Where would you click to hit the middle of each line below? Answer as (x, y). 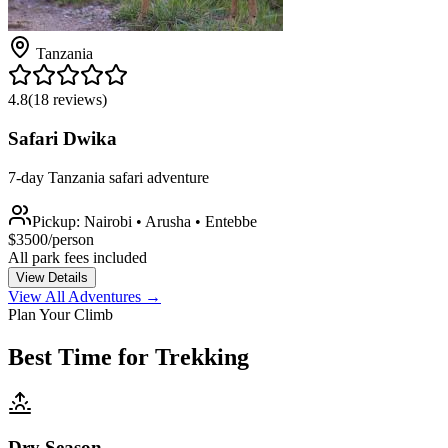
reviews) (78, 100)
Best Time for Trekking (128, 356)
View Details (52, 277)
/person (71, 239)
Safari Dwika (62, 139)
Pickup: (58, 221)
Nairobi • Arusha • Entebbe (170, 221)
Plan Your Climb (60, 314)
